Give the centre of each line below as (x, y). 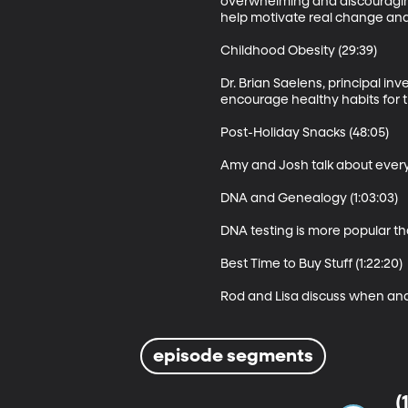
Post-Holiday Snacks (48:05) (304, 133)
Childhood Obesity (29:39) (298, 51)
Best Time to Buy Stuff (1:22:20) (311, 264)
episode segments (234, 356)
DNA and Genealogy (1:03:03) (309, 198)
